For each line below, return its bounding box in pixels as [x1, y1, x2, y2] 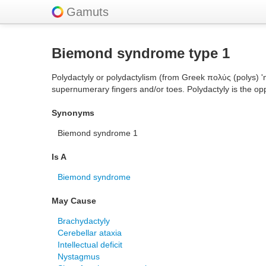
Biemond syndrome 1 [58, 128, 138, 138]
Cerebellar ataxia [58, 228, 122, 237]
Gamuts [66, 5, 109, 18]
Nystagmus [58, 252, 100, 261]
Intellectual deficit [58, 240, 122, 249]
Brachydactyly [58, 216, 110, 226]
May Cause [52, 196, 96, 205]
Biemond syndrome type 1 [52, 45, 230, 61]
